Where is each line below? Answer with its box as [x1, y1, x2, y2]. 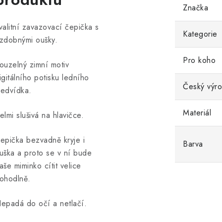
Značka [183, 2, 208, 13]
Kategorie [183, 28, 218, 40]
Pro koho [183, 55, 216, 66]
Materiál [183, 107, 211, 118]
